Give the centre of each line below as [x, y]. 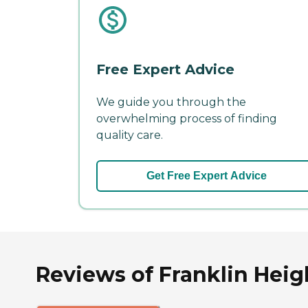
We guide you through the [171, 102]
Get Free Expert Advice [206, 176]
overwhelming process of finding [187, 119]
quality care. [130, 135]
